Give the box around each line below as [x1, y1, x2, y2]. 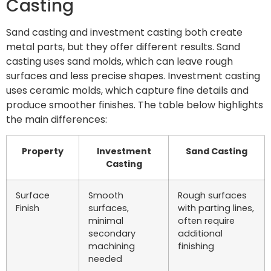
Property [22, 145, 64, 158]
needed [88, 253, 122, 266]
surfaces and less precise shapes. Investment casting [6, 68, 260, 83]
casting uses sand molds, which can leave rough [6, 54, 233, 68]
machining [88, 240, 135, 253]
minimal [88, 215, 123, 227]
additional [178, 227, 223, 240]
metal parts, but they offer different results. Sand [6, 39, 240, 54]
